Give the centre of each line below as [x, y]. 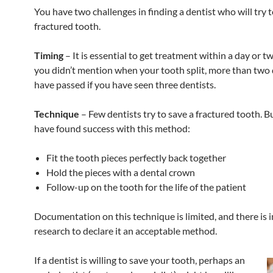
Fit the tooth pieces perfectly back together [136, 158]
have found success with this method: [112, 128]
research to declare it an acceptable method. [126, 231]
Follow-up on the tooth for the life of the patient [146, 187]
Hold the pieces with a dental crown [121, 172]
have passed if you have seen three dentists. [125, 84]
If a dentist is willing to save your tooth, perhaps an [140, 260]
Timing [49, 55]
